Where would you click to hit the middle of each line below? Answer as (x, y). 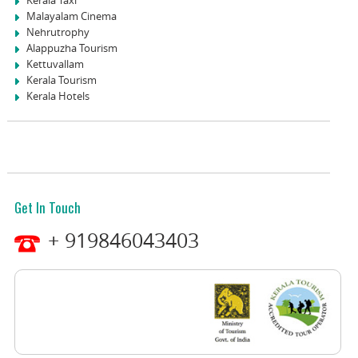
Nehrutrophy (58, 32)
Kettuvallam (55, 64)
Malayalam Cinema (71, 16)
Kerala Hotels (58, 95)
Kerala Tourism (61, 80)
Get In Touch (47, 207)
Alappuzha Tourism (72, 48)
